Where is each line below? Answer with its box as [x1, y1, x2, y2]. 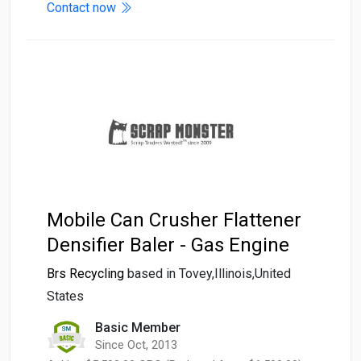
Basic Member [95, 320, 180, 336]
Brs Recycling [47, 266, 124, 282]
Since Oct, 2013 [95, 338, 177, 353]
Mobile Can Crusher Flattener [47, 209, 301, 232]
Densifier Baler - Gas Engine [47, 234, 289, 257]
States [47, 288, 84, 305]
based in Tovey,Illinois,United [127, 266, 291, 282]
